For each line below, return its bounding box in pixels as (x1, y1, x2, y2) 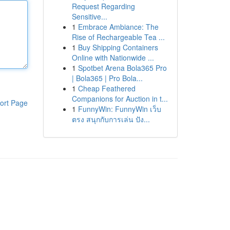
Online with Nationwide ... (71, 52, 154, 63)
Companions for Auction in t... (71, 93, 168, 104)
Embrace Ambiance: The (78, 22, 159, 32)
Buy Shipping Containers (78, 42, 158, 52)
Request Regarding (71, 1, 135, 11)
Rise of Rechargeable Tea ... (71, 32, 165, 42)
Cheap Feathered (78, 83, 136, 93)
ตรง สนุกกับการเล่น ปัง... (71, 114, 150, 124)
